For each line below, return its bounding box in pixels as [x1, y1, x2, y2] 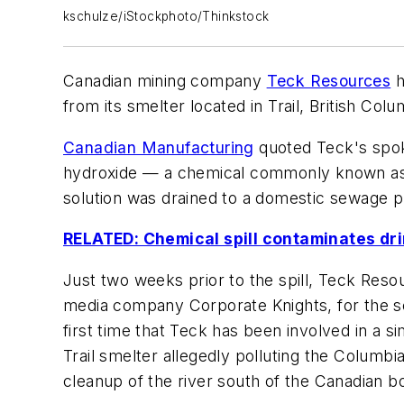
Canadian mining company [63, 71, 267, 90]
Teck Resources [266, 71, 391, 90]
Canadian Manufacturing [63, 137, 254, 157]
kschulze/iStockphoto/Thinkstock [63, 9, 270, 23]
